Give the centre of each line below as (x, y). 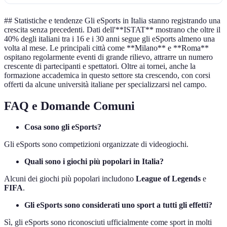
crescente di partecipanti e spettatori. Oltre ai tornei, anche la (100, 66)
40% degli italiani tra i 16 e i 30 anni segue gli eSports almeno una (109, 39)
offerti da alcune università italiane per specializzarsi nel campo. (105, 84)
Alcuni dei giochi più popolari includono (70, 179)
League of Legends (168, 179)
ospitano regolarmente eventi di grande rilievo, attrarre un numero (108, 57)
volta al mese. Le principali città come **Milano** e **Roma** (106, 48)
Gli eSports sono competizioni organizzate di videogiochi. (96, 144)
